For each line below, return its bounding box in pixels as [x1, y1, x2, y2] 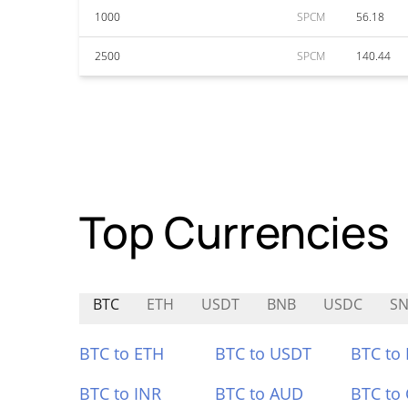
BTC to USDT [214, 342, 311, 364]
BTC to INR [79, 382, 161, 404]
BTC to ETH [79, 342, 164, 364]
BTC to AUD [214, 382, 303, 404]
